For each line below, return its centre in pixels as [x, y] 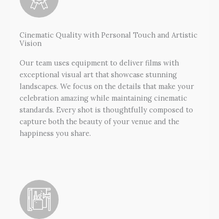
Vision [31, 43]
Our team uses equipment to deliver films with [99, 63]
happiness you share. [55, 133]
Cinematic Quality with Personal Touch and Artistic [109, 35]
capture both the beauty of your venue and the [99, 121]
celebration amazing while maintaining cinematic [103, 98]
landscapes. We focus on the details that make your [107, 86]
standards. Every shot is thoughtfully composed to [106, 109]
